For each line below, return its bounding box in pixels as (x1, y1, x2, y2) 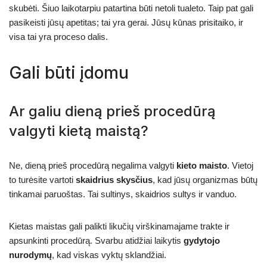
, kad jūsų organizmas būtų (153, 174, 257, 185)
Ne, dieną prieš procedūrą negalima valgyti (9, 160, 176, 170)
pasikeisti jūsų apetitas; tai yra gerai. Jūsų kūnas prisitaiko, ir (9, 17, 243, 27)
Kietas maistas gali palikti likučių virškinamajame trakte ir (9, 221, 229, 231)
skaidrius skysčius (76, 174, 153, 185)
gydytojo (184, 235, 220, 246)
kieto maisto (176, 160, 227, 170)
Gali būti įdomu (9, 62, 129, 83)
